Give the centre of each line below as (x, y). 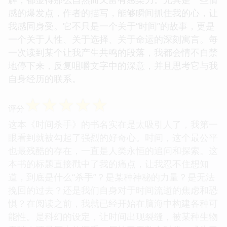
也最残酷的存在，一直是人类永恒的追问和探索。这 (113, 150)
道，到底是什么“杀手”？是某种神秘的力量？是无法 (111, 177)
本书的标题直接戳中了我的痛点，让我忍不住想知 (108, 163)
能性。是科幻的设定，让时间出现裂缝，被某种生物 (113, 216)
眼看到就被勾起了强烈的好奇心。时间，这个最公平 (113, 137)
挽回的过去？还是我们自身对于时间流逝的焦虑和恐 (113, 190)
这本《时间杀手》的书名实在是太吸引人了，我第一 (113, 124)
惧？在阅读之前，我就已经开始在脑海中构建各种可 (113, 203)
